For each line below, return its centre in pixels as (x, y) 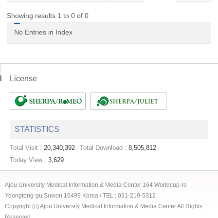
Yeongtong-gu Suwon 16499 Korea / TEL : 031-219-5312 (80, 196)
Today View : (28, 160)
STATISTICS (37, 129)
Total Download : (103, 148)
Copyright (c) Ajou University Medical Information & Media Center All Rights (104, 207)
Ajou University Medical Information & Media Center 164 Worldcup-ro (96, 185)
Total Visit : (26, 148)
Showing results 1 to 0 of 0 (48, 16)
